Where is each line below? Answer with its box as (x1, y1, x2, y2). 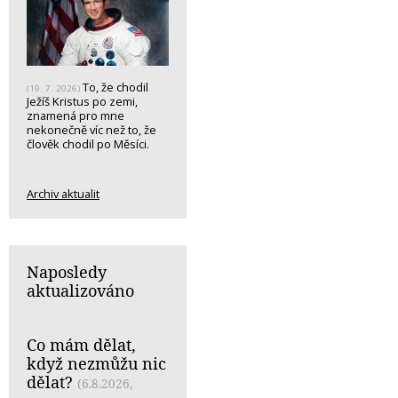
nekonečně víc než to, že (27, 122, 156, 139)
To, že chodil (80, 79, 148, 96)
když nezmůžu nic (27, 353, 166, 375)
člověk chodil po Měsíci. (27, 136, 149, 153)
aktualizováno (27, 280, 134, 302)
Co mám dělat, (27, 334, 136, 356)
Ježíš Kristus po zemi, (27, 93, 138, 110)
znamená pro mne (27, 107, 124, 124)
